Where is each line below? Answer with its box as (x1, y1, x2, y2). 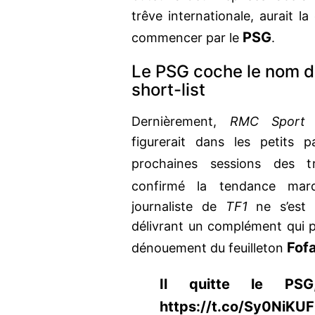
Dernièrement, (131, 114, 217, 129)
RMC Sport (217, 114, 305, 129)
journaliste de (131, 199, 226, 214)
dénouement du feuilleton (131, 240, 287, 256)
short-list (131, 79, 205, 101)
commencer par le (131, 30, 243, 46)
